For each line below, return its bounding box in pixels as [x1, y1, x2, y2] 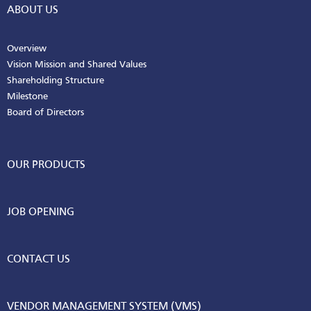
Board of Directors [7, 108, 84, 118]
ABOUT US [7, 5, 58, 17]
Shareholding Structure [7, 76, 104, 86]
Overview [7, 44, 47, 54]
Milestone [7, 92, 48, 102]
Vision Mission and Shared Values [7, 60, 146, 70]
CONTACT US [7, 254, 70, 266]
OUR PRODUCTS [7, 160, 85, 171]
